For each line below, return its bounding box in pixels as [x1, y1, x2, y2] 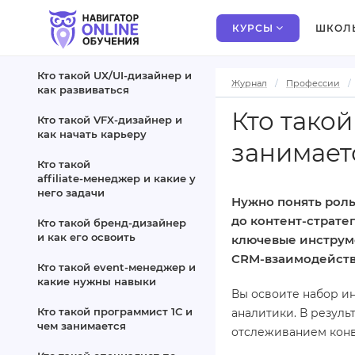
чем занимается [37, 319, 126, 332]
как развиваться [37, 83, 129, 96]
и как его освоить [37, 231, 136, 243]
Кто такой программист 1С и [37, 305, 193, 318]
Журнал [231, 78, 267, 89]
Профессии [286, 78, 340, 89]
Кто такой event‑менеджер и [37, 261, 196, 273]
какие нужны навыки [37, 275, 156, 288]
